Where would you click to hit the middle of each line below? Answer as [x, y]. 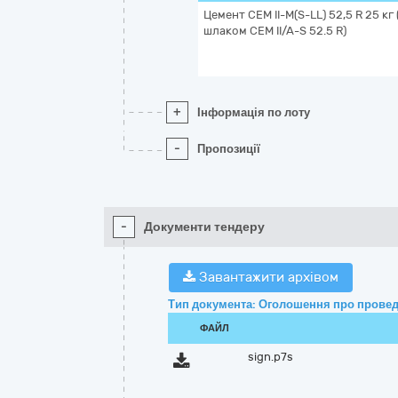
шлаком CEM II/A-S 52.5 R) [275, 31]
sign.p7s [271, 357]
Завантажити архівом [267, 277]
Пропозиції [229, 149]
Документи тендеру [204, 227]
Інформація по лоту [254, 112]
